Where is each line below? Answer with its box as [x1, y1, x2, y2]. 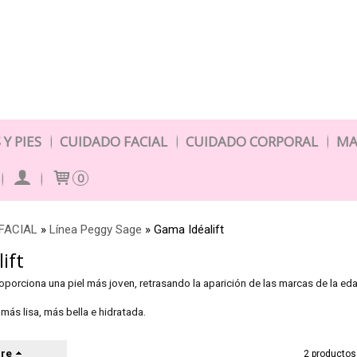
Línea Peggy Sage [49, 222, 142, 237]
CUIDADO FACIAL [60, 132, 167, 151]
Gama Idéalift [154, 222, 224, 237]
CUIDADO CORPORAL [186, 132, 318, 151]
